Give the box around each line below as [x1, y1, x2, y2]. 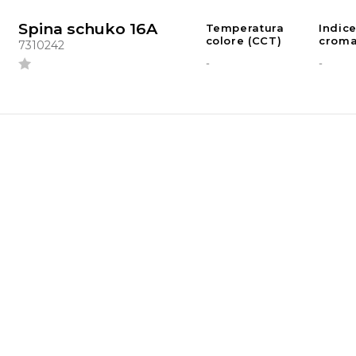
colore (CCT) [205, 34, 282, 48]
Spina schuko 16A [17, 19, 157, 39]
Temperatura [205, 21, 284, 35]
